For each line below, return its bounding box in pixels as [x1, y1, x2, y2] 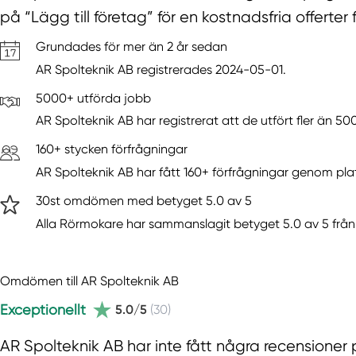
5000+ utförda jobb [36, 90, 151, 106]
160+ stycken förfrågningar [36, 141, 188, 157]
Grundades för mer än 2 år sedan [36, 38, 227, 54]
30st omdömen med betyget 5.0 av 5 [36, 193, 252, 209]
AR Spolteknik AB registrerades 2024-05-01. [36, 61, 286, 77]
